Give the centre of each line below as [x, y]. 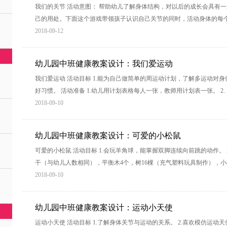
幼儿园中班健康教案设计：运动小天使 [104, 207]
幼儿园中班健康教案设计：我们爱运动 [104, 64]
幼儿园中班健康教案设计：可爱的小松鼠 [108, 136]
